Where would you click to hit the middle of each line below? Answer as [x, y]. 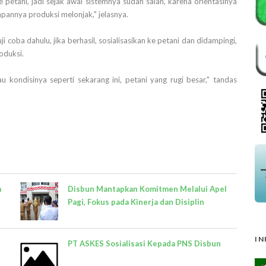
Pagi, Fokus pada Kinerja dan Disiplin [136, 202]
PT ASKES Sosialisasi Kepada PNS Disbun [144, 243]
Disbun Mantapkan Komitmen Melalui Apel [147, 189]
